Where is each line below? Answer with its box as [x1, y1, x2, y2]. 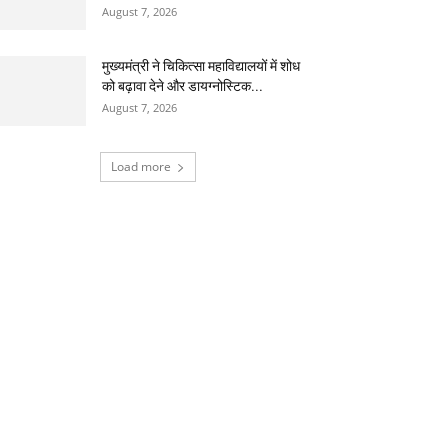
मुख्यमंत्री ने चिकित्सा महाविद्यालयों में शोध [102, 58, 300, 74]
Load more [111, 158, 171, 175]
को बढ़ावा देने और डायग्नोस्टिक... [102, 78, 263, 94]
